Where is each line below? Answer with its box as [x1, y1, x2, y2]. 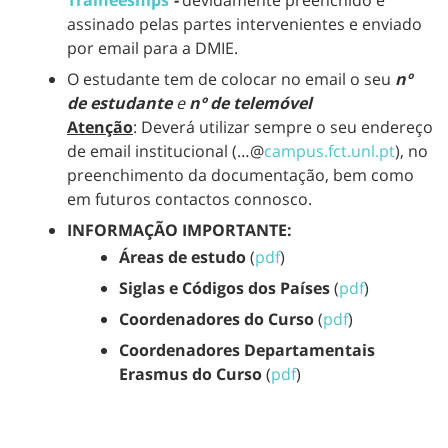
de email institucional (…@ [67, 140, 264, 163]
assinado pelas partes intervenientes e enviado [67, 13, 422, 35]
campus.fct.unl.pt [264, 140, 395, 163]
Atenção [67, 116, 133, 139]
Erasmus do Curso [119, 363, 262, 386]
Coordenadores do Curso [119, 308, 314, 331]
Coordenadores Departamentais [119, 339, 375, 362]
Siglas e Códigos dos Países [119, 276, 330, 299]
